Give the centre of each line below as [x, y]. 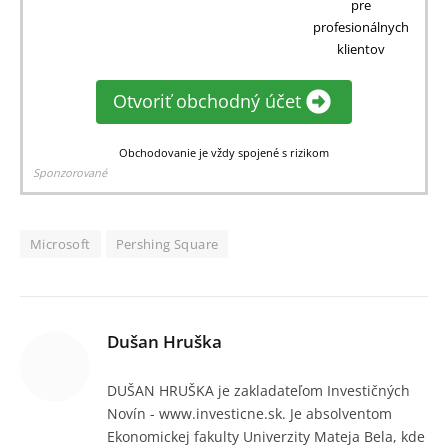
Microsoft [60, 243]
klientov [361, 48]
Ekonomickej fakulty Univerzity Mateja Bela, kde [266, 436]
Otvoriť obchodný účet [206, 101]
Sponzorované [70, 172]
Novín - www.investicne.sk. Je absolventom [249, 413]
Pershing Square [167, 243]
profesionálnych [361, 26]
